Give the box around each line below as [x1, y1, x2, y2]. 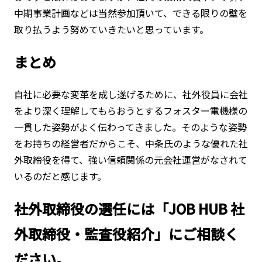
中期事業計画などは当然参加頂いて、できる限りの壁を [13, 5, 247, 20]
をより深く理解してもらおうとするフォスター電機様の [13, 103, 247, 118]
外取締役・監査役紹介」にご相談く [13, 223, 239, 244]
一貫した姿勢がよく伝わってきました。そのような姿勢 [13, 119, 247, 134]
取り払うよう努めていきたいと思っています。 [13, 22, 209, 36]
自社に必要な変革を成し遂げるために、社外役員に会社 [13, 87, 248, 101]
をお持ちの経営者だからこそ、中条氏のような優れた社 [13, 136, 248, 150]
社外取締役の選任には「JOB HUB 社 [13, 198, 244, 219]
